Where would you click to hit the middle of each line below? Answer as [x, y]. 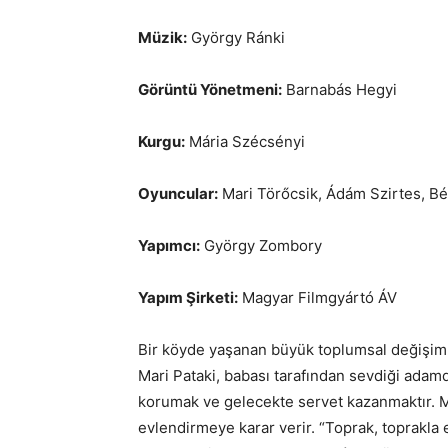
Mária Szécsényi [245, 141]
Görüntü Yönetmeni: [210, 89]
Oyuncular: [178, 193]
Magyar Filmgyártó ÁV [317, 297]
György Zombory [261, 245]
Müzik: [162, 37]
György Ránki [236, 37]
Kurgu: [161, 141]
